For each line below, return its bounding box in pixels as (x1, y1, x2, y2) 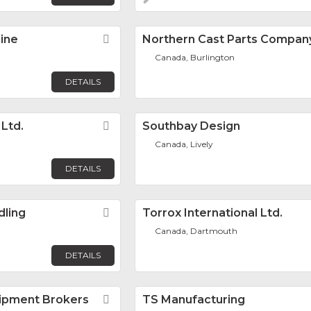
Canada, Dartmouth (155, 225, 238, 236)
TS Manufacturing (142, 292, 245, 306)
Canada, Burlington (155, 51, 235, 62)
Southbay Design (142, 119, 240, 133)
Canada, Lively (155, 138, 214, 149)
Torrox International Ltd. (142, 205, 283, 219)
